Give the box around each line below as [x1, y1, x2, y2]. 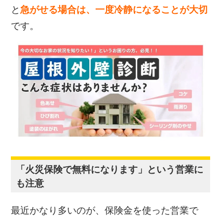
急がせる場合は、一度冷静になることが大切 [20, 4, 208, 15]
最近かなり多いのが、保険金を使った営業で [11, 205, 199, 216]
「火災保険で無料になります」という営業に [16, 164, 204, 175]
